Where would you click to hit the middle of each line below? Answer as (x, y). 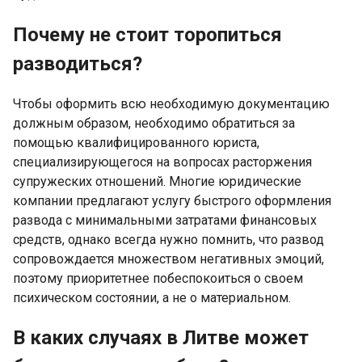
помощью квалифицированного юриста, (136, 142)
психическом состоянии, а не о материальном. (152, 297)
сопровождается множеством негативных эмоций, (168, 259)
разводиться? (78, 63)
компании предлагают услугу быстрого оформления (172, 200)
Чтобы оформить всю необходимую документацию (171, 103)
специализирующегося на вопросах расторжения (162, 162)
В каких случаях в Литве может (161, 338)
